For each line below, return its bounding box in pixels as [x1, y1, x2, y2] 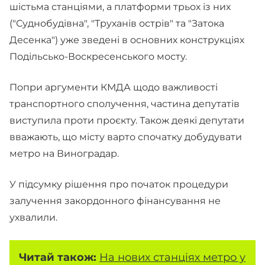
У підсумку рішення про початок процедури [9, 179, 228, 190]
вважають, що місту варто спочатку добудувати [9, 131, 242, 143]
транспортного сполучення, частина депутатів [9, 98, 240, 109]
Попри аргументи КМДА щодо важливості [9, 82, 218, 93]
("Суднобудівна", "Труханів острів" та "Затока [9, 18, 224, 29]
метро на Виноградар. [9, 148, 119, 159]
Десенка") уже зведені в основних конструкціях [9, 34, 244, 46]
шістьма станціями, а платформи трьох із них [9, 1, 231, 12]
